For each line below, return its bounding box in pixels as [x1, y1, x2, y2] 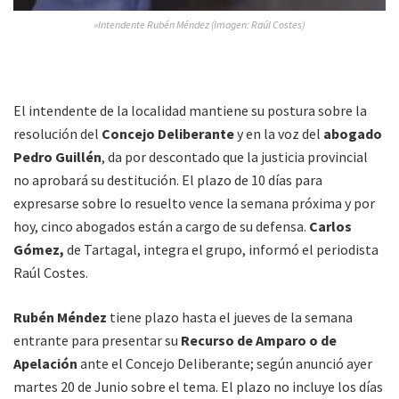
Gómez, [13, 240, 64, 259]
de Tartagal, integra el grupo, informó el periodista [64, 240, 379, 259]
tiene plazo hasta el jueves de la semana [107, 308, 353, 327]
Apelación [13, 354, 77, 373]
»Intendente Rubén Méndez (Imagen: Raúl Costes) [94, 18, 305, 32]
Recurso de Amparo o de [181, 331, 337, 350]
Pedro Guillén [13, 148, 102, 167]
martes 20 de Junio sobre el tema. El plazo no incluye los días [13, 378, 383, 396]
